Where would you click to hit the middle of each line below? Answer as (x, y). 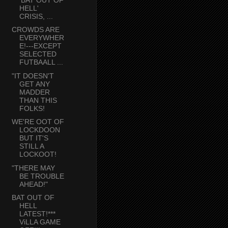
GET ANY (34, 84)
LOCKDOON (39, 130)
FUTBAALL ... (41, 62)
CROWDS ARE (35, 30)
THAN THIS (38, 100)
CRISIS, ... (36, 16)
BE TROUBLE (41, 176)
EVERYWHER (41, 38)
